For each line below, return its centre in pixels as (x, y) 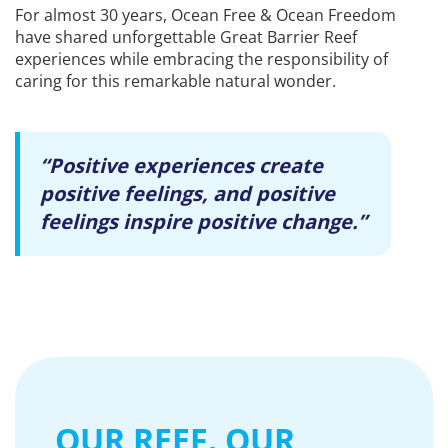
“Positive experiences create (181, 165)
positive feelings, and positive (187, 193)
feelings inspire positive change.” (203, 221)
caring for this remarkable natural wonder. (175, 80)
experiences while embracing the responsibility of (201, 58)
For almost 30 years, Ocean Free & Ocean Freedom (205, 14)
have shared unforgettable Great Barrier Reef (186, 36)
